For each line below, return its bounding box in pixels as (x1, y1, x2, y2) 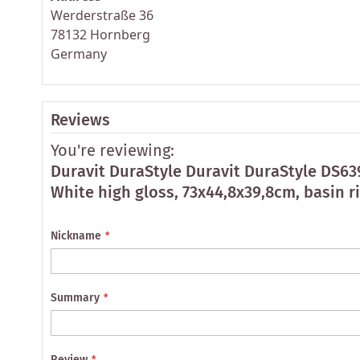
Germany (51, 44, 107, 63)
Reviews (51, 108, 110, 133)
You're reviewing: (51, 138, 174, 164)
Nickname (51, 227, 101, 245)
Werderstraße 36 (51, 6, 153, 24)
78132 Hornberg (51, 25, 150, 43)
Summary (51, 288, 100, 307)
